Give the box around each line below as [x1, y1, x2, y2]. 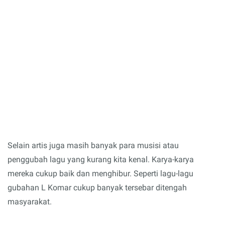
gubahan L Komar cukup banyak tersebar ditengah [8, 182, 187, 192]
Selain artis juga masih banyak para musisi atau [8, 140, 179, 150]
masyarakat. [8, 196, 52, 206]
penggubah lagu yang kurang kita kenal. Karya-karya [8, 154, 194, 164]
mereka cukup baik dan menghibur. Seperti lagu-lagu [8, 168, 193, 178]
